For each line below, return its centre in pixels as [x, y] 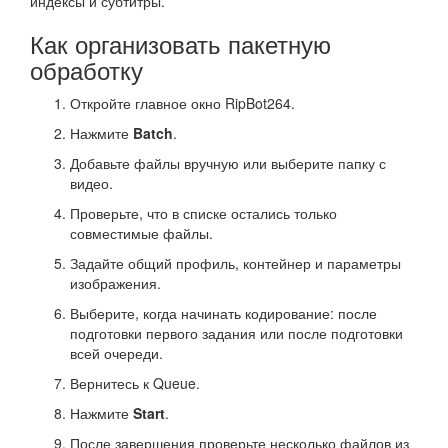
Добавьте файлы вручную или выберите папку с [228, 163]
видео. [91, 183]
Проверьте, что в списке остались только [203, 213]
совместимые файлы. [141, 233]
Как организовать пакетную [180, 43]
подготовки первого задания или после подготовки [236, 333]
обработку [86, 69]
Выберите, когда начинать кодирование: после [223, 313]
